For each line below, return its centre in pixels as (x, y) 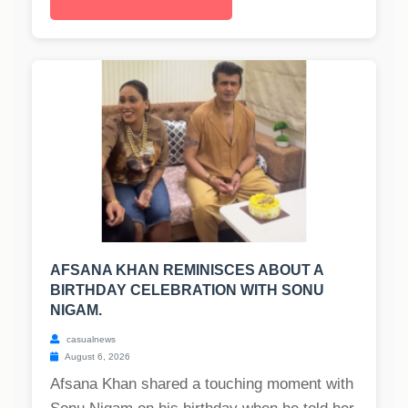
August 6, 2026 (97, 357)
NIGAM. (76, 311)
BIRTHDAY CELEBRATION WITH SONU (187, 291)
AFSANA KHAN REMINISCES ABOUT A (187, 270)
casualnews (90, 340)
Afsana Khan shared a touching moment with (202, 384)
